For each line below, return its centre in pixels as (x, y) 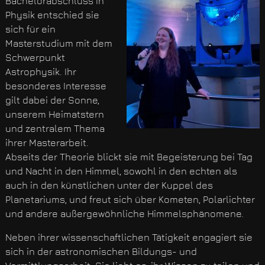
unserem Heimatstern (54, 114)
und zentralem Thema (55, 129)
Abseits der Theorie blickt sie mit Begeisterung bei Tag (129, 157)
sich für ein (30, 29)
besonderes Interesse (56, 86)
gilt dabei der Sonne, (52, 100)
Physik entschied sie (52, 15)
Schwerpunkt (35, 58)
